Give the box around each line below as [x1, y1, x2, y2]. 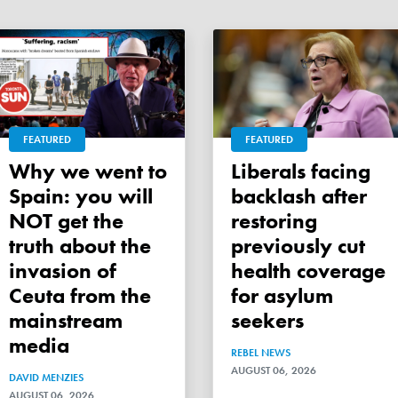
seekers [231, 306, 304, 334]
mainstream [9, 306, 123, 334]
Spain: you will [9, 181, 153, 210]
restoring [231, 206, 317, 235]
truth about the [9, 231, 151, 259]
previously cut [231, 231, 365, 259]
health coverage [231, 256, 386, 284]
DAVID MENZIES [9, 370, 84, 385]
